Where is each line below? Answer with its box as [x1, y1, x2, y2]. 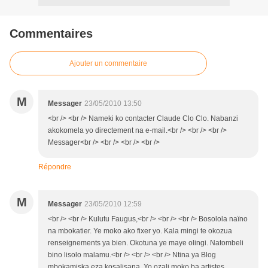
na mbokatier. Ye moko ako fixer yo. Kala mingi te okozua [48, 227, 232, 235]
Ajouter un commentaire [69, 59, 147, 68]
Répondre [38, 163, 71, 171]
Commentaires [10, 27, 93, 40]
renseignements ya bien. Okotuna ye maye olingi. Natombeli [48, 239, 243, 247]
